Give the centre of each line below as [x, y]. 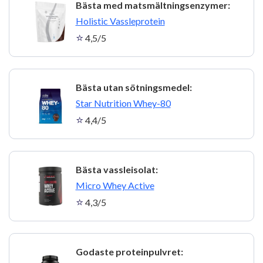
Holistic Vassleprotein [120, 21]
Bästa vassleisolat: [117, 169]
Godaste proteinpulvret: [129, 251]
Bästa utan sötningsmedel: [134, 87]
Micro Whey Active [115, 185]
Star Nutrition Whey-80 [123, 103]
